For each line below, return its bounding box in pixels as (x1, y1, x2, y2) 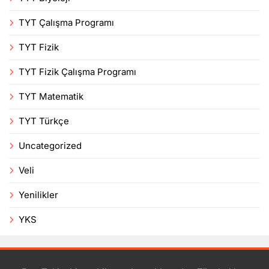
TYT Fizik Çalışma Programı (19, 67, 136, 78)
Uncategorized (19, 141, 82, 152)
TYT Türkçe (19, 116, 69, 127)
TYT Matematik (19, 91, 83, 103)
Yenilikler (19, 190, 58, 201)
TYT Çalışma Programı (19, 17, 114, 29)
